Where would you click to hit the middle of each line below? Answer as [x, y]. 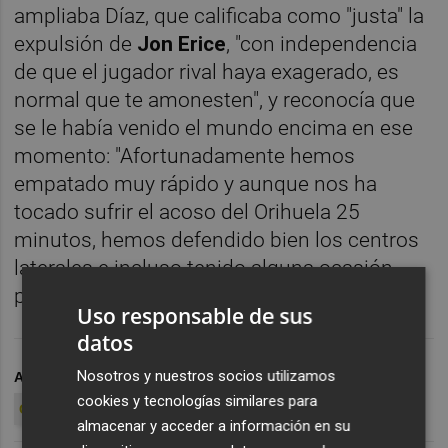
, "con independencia [322, 43]
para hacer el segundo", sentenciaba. [184, 295]
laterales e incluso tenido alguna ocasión [204, 267]
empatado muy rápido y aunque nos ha [196, 183]
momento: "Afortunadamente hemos [185, 155]
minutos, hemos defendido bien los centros [217, 239]
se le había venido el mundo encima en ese [214, 127]
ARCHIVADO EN [67, 376]
